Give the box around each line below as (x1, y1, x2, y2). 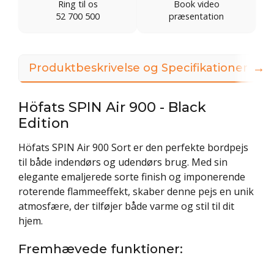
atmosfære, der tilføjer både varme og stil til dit (18, 199, 234, 213)
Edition (18, 114, 69, 131)
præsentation (169, 10, 224, 22)
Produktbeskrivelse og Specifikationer (29, 61, 248, 75)
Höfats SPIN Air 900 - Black (18, 98, 206, 116)
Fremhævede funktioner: (18, 240, 183, 256)
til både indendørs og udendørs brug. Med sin (18, 155, 228, 169)
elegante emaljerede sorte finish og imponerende (18, 169, 245, 183)
